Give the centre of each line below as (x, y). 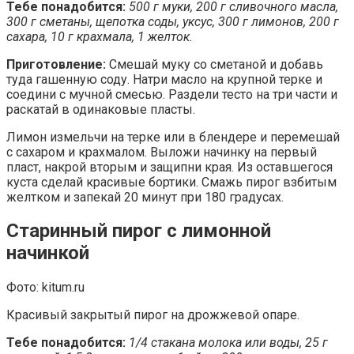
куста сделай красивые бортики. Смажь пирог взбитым (171, 182)
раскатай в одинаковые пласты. (101, 109)
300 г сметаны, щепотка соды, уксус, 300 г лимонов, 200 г (173, 21)
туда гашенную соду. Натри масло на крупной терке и (164, 79)
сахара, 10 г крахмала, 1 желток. (100, 36)
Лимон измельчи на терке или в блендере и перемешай (173, 137)
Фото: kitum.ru (45, 288)
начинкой (48, 253)
